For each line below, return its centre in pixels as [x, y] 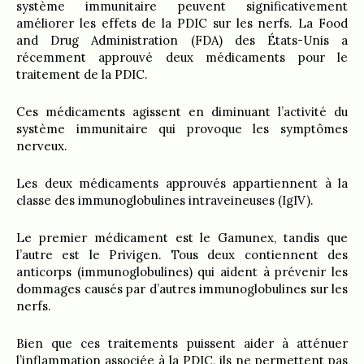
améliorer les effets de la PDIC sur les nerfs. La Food [182, 24]
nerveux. [42, 146]
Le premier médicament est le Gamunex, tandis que [182, 238]
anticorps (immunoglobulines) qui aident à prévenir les [182, 272]
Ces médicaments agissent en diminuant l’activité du [182, 112]
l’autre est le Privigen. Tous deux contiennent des [182, 255]
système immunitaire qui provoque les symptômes [182, 129]
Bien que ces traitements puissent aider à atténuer [182, 344]
